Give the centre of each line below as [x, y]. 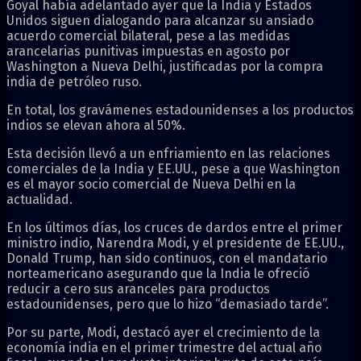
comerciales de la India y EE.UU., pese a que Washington [173, 168]
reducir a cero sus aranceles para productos [138, 288]
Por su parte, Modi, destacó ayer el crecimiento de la [163, 332]
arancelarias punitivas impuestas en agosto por [148, 51]
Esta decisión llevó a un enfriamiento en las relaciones [168, 153]
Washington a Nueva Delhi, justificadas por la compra [165, 66]
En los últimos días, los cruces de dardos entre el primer [174, 227]
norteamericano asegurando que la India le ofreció [158, 273]
